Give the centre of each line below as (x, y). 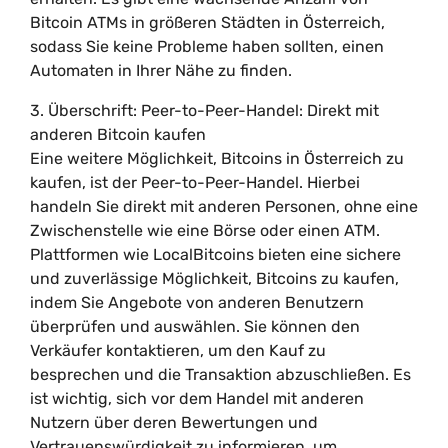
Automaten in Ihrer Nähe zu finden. (161, 70)
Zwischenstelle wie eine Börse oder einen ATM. (205, 230)
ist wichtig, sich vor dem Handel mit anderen (197, 398)
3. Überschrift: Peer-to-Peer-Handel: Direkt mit (204, 110)
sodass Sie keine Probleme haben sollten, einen (207, 46)
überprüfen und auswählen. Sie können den (195, 326)
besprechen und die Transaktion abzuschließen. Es (220, 374)
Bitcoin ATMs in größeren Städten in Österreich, (207, 22)
